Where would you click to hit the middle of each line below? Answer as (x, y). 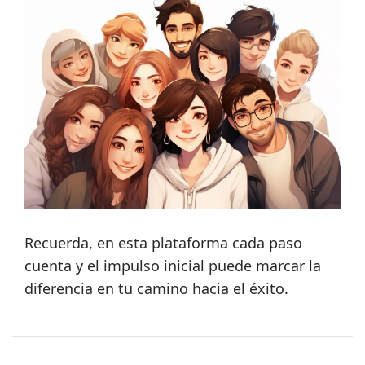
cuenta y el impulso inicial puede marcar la (173, 266)
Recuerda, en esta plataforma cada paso (163, 243)
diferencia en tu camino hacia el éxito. (156, 289)
